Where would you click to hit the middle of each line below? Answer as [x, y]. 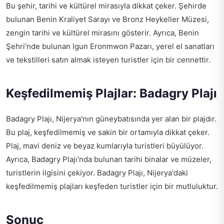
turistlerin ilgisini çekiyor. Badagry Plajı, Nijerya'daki [97, 173]
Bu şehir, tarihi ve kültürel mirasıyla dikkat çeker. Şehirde [106, 6]
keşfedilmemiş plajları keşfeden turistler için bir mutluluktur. [112, 186]
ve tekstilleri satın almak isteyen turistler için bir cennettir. [108, 60]
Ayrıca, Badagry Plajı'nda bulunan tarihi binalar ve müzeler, [109, 159]
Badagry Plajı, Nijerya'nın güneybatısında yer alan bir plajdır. [111, 119]
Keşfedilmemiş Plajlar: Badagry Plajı [111, 93]
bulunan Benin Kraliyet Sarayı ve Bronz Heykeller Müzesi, [107, 19]
